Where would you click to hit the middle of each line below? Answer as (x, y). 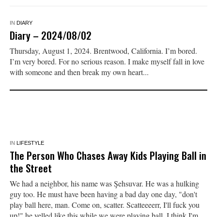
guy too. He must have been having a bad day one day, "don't (103, 194)
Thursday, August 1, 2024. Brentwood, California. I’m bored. (103, 50)
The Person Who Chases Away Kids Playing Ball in (108, 155)
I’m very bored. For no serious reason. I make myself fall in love (107, 61)
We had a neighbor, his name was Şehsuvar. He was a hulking (104, 183)
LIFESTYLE (30, 143)
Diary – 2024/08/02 (50, 35)
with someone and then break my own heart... (79, 72)
